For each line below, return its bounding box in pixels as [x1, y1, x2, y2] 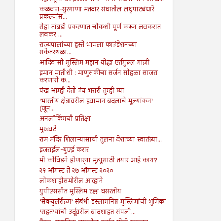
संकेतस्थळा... [39, 47, 72, 58]
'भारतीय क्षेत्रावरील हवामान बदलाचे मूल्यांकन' [39, 96, 153, 107]
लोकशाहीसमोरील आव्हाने [39, 176, 103, 187]
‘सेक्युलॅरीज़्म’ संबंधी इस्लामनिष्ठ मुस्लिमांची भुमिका [39, 196, 166, 208]
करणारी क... [39, 75, 71, 86]
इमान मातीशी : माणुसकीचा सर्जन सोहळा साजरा [39, 68, 158, 79]
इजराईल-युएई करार [39, 145, 89, 156]
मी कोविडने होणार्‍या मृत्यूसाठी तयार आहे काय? [39, 155, 157, 166]
